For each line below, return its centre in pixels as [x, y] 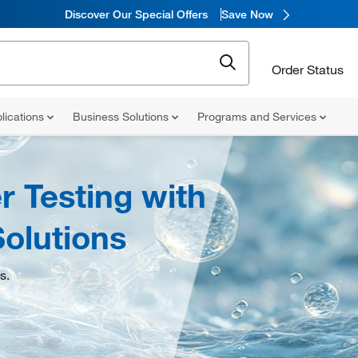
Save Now [247, 14]
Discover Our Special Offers [136, 14]
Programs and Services [259, 117]
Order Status [308, 69]
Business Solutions [122, 117]
